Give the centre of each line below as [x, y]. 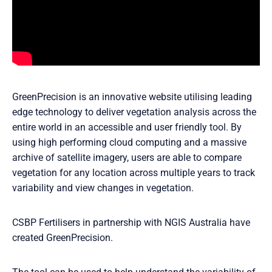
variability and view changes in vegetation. [103, 188]
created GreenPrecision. [63, 237]
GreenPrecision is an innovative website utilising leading [132, 97]
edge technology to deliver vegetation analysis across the [134, 112]
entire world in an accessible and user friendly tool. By [127, 127]
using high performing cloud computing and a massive [129, 142]
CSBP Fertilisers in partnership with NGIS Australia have [131, 222]
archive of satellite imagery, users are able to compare [127, 157]
